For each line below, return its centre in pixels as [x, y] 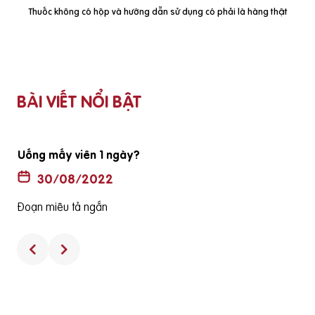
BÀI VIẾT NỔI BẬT [79, 102]
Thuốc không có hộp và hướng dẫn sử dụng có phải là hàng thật [158, 11]
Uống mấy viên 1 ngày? [79, 155]
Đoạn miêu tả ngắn [63, 207]
